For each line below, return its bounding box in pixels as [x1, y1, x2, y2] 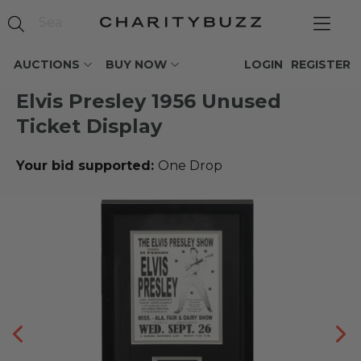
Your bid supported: [16, 158, 158, 173]
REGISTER [291, 57, 351, 72]
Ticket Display [16, 114, 162, 138]
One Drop [158, 158, 222, 173]
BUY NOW [106, 57, 167, 72]
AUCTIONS [14, 57, 80, 72]
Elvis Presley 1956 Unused [16, 89, 281, 113]
